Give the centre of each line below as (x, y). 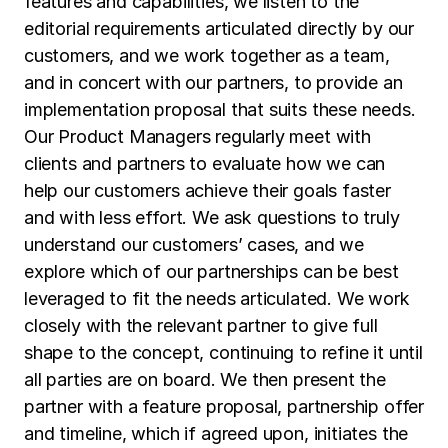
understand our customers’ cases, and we (194, 244)
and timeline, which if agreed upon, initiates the (216, 433)
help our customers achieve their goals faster (207, 190)
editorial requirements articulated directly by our (219, 28)
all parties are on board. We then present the (205, 379)
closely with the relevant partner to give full (201, 325)
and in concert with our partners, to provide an (213, 82)
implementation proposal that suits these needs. (220, 109)
